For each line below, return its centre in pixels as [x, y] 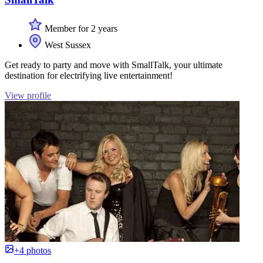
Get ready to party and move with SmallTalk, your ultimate [114, 65]
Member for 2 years [80, 28]
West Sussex [67, 45]
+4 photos [33, 250]
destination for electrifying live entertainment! [89, 75]
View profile [28, 95]
